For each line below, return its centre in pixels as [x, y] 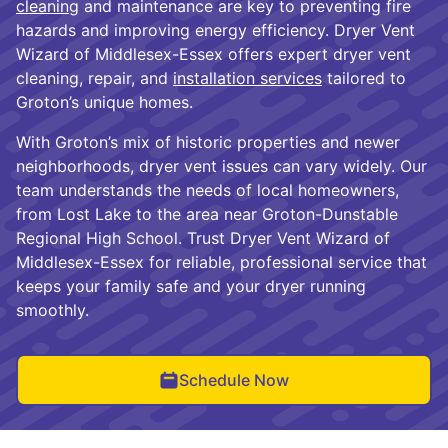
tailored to [364, 77]
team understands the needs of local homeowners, [207, 189]
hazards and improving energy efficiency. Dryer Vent [215, 29]
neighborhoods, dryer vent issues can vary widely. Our [221, 165]
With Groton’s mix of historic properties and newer [208, 141]
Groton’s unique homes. [104, 101]
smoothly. [52, 309]
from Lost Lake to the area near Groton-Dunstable [207, 213]
